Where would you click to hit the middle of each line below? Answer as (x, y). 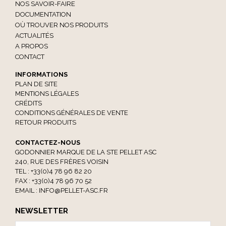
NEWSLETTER (42, 211)
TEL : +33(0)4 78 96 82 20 (53, 172)
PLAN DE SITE (36, 84)
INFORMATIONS (41, 75)
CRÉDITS (29, 103)
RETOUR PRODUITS (46, 123)
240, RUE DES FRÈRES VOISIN (62, 162)
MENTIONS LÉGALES (47, 94)
